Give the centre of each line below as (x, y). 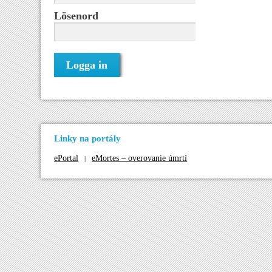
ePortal (66, 158)
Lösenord (76, 16)
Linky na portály (88, 138)
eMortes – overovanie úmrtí (140, 158)
